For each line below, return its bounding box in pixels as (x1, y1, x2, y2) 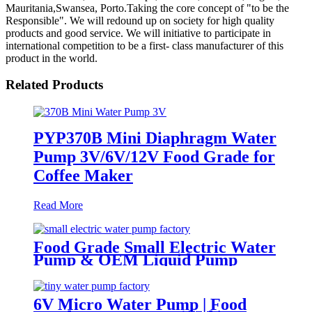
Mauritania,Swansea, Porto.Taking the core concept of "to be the (6, 1, 289, 14)
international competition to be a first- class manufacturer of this (6, 39, 283, 52)
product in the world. (6, 52, 97, 64)
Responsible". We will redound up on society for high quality (6, 14, 274, 26)
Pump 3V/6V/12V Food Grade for (33, 147, 275, 166)
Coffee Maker (33, 166, 133, 185)
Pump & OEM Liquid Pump (33, 250, 237, 269)
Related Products (6, 77, 103, 93)
